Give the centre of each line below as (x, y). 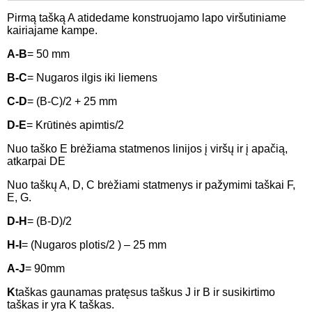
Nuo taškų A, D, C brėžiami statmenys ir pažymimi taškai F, (151, 185)
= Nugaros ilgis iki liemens (92, 78)
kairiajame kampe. (52, 31)
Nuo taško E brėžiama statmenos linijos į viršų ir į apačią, (147, 149)
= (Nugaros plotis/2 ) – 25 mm (94, 245)
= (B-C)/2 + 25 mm (72, 102)
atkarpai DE (36, 162)
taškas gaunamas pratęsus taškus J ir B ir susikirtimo (145, 292)
